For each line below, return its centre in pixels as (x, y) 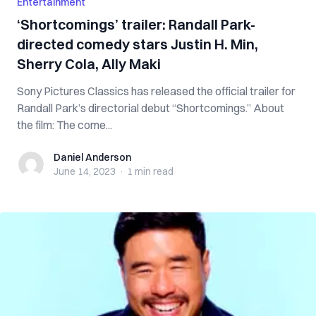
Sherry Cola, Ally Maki (89, 64)
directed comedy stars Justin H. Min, (138, 44)
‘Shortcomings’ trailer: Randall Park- (136, 24)
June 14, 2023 (85, 171)
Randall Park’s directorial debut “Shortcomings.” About (151, 108)
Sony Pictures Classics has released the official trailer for (156, 91)
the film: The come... (65, 125)
